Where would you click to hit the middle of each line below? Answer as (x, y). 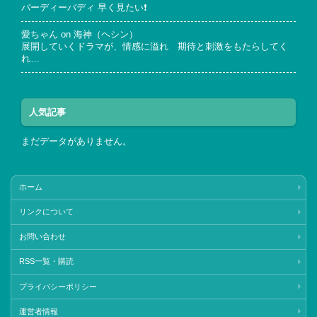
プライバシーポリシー (58, 286)
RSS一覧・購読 (46, 261)
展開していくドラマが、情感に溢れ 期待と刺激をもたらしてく (155, 47)
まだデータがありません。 (76, 141)
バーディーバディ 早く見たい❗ (84, 8)
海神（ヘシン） (106, 35)
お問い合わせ (42, 237)
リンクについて (46, 212)
